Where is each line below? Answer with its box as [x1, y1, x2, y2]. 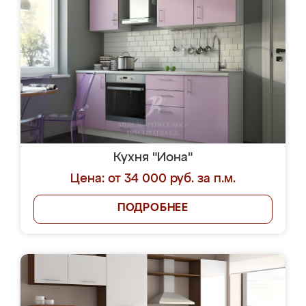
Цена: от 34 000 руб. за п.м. [70, 173, 236, 185]
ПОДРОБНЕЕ [117, 203, 189, 214]
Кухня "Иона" [113, 152, 193, 164]
